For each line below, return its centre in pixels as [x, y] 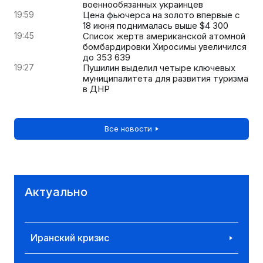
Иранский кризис [70, 237]
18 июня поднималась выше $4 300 [156, 25]
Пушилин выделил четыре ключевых [159, 68]
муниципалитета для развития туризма [166, 78]
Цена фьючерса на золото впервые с [161, 15]
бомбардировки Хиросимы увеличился [165, 46]
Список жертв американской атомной [164, 36]
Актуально [56, 192]
